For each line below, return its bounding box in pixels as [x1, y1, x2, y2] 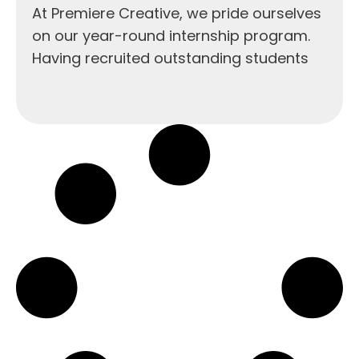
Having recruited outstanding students [32, 47, 309, 68]
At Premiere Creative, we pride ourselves [32, 2, 321, 23]
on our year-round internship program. [32, 25, 310, 46]
